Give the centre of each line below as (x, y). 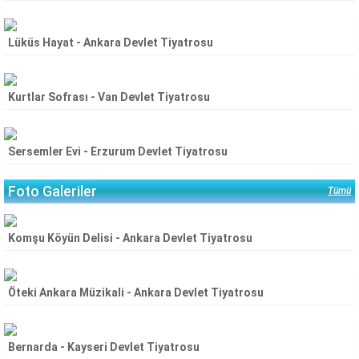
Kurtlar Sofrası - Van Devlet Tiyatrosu (109, 97)
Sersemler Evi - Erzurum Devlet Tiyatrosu (118, 151)
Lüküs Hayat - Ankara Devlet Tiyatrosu (111, 42)
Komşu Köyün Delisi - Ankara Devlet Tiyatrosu (130, 238)
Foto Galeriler (52, 191)
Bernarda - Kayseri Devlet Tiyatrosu (104, 347)
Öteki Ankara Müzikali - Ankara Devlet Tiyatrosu (136, 292)
